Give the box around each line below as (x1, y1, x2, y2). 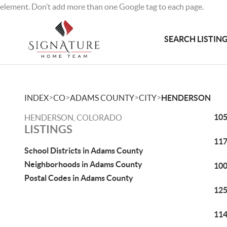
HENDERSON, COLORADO (24, 113, 122, 122)
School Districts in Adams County (24, 146, 143, 155)
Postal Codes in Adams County (24, 173, 133, 182)
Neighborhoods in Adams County (24, 160, 142, 169)
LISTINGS (24, 123, 72, 135)
